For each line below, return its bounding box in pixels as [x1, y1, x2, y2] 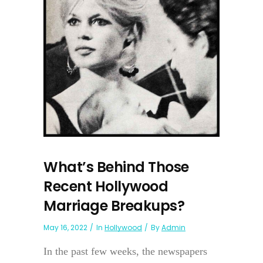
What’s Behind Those [43, 157, 189, 177]
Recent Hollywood [43, 177, 168, 197]
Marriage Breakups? [43, 196, 184, 216]
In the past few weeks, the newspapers [43, 245, 207, 258]
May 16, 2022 [43, 222, 87, 233]
